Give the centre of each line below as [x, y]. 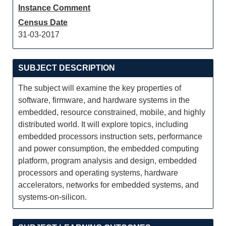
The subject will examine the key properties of [100, 88]
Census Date [43, 22]
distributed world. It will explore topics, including [103, 124]
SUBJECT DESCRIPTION [67, 68]
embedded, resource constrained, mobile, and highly [112, 112]
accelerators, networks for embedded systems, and [108, 185]
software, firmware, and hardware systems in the [104, 100]
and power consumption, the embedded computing [108, 149]
